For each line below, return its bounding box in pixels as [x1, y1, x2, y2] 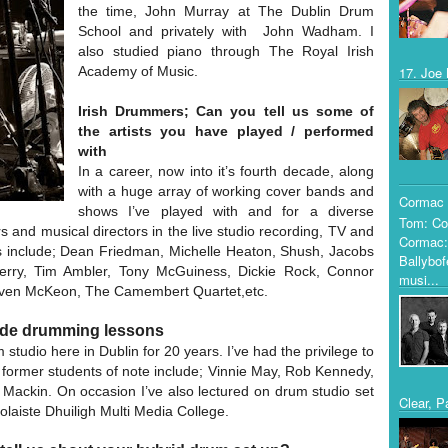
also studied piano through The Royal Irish [78, 43, 374, 59]
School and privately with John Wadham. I [78, 23, 374, 39]
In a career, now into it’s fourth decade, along [78, 163, 374, 179]
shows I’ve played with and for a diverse [78, 203, 374, 219]
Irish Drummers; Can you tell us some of [78, 103, 374, 119]
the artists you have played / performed [78, 123, 374, 139]
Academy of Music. [78, 63, 198, 79]
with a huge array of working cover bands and [78, 183, 374, 199]
